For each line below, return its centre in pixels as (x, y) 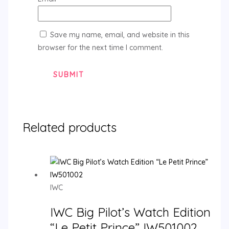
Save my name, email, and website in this (120, 35)
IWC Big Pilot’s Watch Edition (130, 212)
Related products (69, 127)
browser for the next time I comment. (100, 48)
